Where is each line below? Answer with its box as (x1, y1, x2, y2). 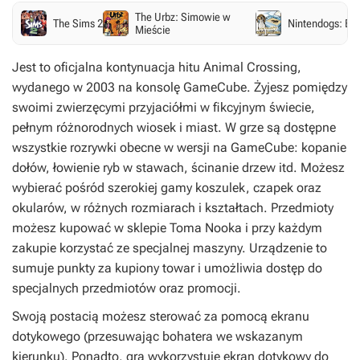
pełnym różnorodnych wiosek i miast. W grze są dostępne (12, 120, 336, 135)
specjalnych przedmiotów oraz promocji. (12, 280, 241, 296)
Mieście (135, 23, 170, 36)
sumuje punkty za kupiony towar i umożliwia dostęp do (12, 260, 322, 276)
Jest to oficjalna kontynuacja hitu (12, 59, 203, 75)
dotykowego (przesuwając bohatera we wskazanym (12, 329, 303, 344)
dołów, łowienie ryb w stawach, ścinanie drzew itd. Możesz (12, 160, 345, 175)
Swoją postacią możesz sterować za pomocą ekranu (12, 309, 309, 324)
